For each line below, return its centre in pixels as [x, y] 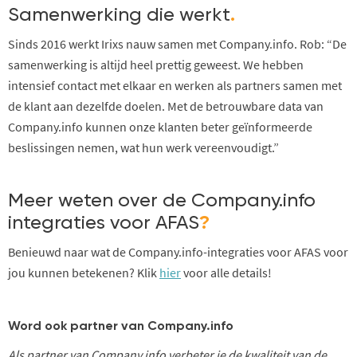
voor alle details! [226, 273]
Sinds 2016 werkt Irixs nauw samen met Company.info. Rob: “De [177, 44]
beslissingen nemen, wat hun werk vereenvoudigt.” [143, 148]
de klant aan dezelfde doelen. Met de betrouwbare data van [166, 106]
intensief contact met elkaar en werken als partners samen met [175, 86]
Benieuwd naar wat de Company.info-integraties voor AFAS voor [178, 252]
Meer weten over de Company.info [162, 201]
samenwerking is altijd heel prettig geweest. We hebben [156, 65]
